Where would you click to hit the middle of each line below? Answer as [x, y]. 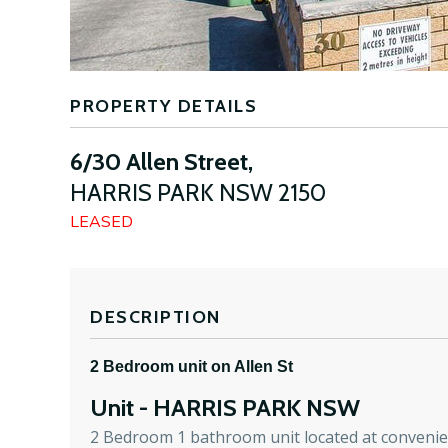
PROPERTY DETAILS [163, 106]
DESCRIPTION [155, 317]
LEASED [101, 222]
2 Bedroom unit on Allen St [191, 367]
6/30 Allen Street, [161, 162]
